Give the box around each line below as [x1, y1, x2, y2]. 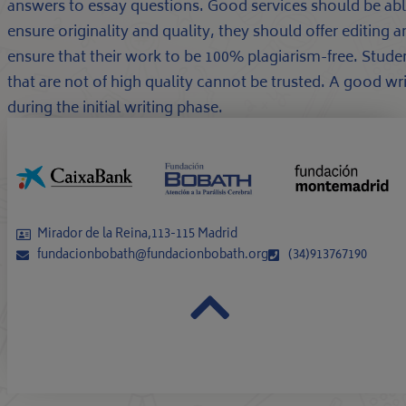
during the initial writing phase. [7, 96, 223, 122]
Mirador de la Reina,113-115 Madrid [36, 224, 237, 246]
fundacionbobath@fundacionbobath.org [36, 245, 268, 266]
